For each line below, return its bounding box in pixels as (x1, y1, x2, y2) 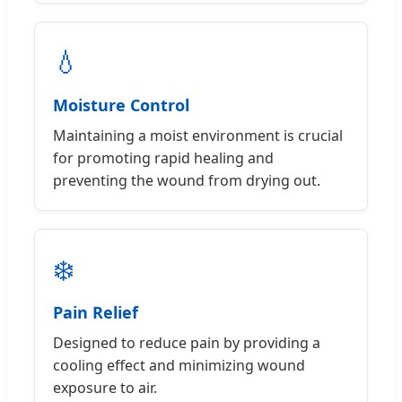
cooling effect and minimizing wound (53, 354, 305, 375)
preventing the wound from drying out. (53, 170, 320, 190)
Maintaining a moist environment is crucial (53, 125, 343, 145)
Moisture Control (53, 93, 189, 116)
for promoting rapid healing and (53, 147, 274, 168)
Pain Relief (53, 301, 138, 323)
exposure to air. (53, 377, 157, 398)
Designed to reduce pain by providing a (53, 332, 320, 353)
